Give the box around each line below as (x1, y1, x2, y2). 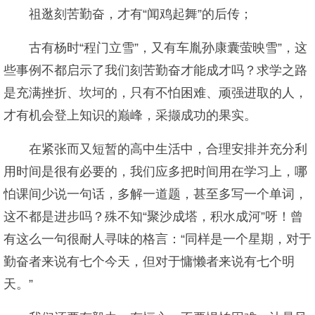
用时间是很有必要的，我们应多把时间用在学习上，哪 (4, 165, 307, 179)
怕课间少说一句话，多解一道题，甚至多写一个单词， (4, 187, 307, 201)
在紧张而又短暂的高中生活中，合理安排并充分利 (29, 142, 307, 156)
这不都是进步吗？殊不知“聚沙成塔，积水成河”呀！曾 (4, 210, 303, 224)
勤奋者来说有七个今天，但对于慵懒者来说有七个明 (4, 255, 295, 269)
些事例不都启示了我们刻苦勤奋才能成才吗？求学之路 (4, 63, 307, 77)
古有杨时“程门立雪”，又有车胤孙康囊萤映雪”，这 (29, 41, 307, 55)
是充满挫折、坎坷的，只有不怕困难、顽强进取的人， (4, 86, 307, 100)
